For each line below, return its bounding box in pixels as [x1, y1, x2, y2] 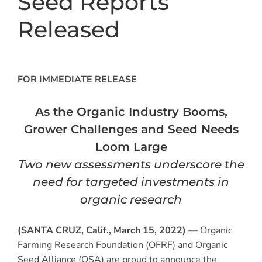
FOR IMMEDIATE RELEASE [18, 73, 137, 86]
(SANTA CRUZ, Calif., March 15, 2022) [18, 224, 188, 237]
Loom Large [95, 139, 167, 154]
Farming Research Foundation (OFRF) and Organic [18, 239, 227, 252]
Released [18, 16, 120, 43]
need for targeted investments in [33, 174, 229, 189]
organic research [80, 192, 182, 206]
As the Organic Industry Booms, [35, 104, 227, 119]
